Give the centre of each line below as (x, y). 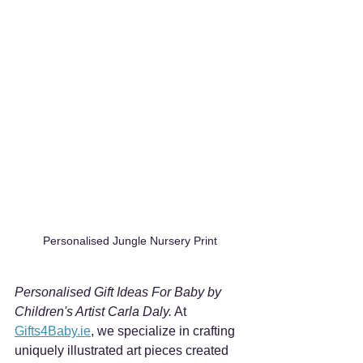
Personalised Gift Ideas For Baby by (120, 293)
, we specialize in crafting (164, 331)
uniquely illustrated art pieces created (123, 351)
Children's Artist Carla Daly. (93, 312)
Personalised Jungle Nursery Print (130, 241)
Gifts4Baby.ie (53, 331)
